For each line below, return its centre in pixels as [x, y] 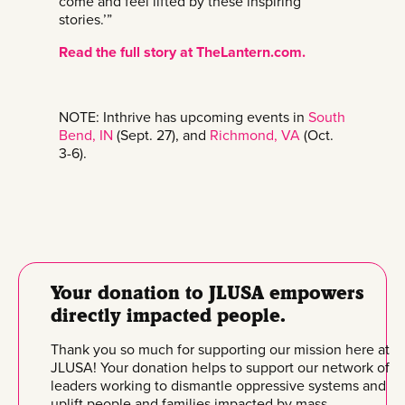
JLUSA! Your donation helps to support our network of [220, 367]
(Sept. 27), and [161, 135]
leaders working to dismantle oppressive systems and [218, 386]
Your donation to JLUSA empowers [207, 292]
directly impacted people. [168, 315]
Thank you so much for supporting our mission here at [220, 349]
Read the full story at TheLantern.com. [182, 52]
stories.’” [85, 19]
